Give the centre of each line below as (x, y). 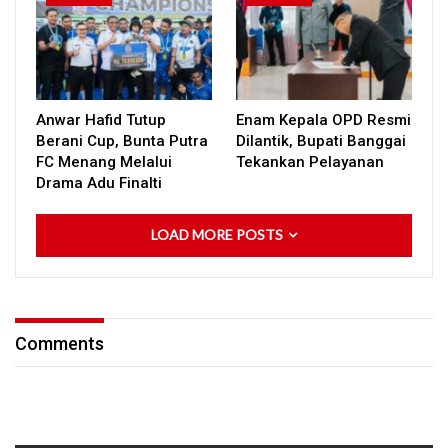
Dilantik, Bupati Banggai (321, 140)
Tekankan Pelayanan (310, 161)
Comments (59, 343)
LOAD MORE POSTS (218, 234)
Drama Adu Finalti (101, 182)
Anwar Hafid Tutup (101, 119)
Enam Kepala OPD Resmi (323, 119)
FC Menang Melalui (104, 161)
